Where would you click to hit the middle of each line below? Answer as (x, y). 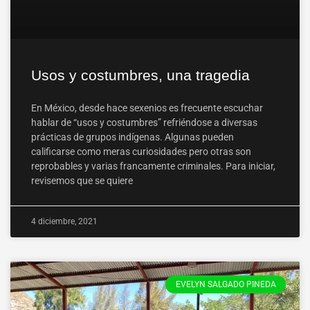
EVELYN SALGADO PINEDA (226, 285)
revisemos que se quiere (82, 181)
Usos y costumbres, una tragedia (140, 75)
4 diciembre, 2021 (64, 221)
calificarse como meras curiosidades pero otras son (141, 152)
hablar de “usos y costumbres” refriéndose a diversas (145, 122)
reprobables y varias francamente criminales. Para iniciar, (153, 166)
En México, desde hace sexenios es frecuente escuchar (147, 108)
